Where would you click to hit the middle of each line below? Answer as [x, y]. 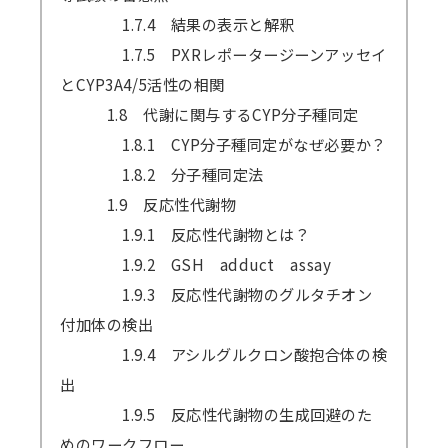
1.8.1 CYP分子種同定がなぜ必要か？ [223, 144]
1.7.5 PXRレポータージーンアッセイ [223, 54]
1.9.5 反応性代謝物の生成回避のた [216, 414]
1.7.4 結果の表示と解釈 [177, 24]
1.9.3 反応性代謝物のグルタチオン [216, 294]
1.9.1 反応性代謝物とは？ [185, 234]
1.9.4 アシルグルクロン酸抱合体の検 [224, 354]
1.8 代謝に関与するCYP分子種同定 [210, 114]
